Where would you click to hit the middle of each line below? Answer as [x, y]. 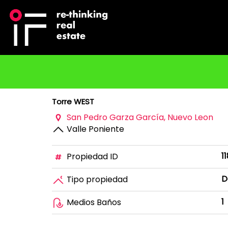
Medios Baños [93, 202]
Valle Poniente [94, 129]
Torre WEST [73, 102]
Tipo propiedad [96, 179]
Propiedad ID [91, 156]
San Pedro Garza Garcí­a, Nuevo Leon [139, 117]
